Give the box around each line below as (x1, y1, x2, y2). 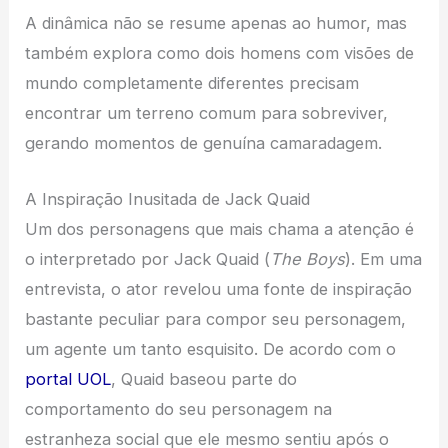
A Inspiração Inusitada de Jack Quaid (25, 189, 311, 210)
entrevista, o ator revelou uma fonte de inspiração (25, 279, 413, 300)
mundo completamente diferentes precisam (25, 73, 360, 94)
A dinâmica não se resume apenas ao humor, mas (25, 13, 408, 34)
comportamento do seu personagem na (25, 399, 333, 420)
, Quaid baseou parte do (111, 369, 298, 390)
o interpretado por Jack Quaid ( (25, 249, 271, 270)
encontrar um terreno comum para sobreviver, (25, 103, 389, 124)
